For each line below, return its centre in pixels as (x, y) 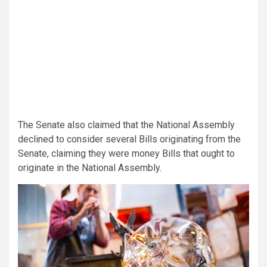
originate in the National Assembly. (90, 167)
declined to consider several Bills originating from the (129, 139)
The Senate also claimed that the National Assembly (126, 125)
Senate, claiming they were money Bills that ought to (126, 153)
